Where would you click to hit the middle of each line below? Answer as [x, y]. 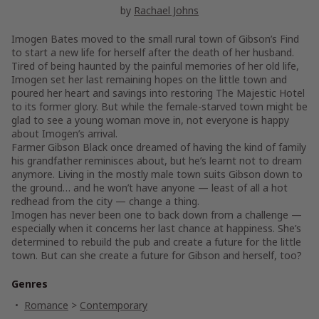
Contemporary [114, 305]
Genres [30, 284]
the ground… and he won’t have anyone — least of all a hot [150, 188]
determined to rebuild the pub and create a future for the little [156, 242]
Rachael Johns [166, 11]
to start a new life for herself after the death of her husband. [153, 53]
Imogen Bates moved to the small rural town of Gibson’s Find [155, 39]
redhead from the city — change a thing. [105, 202]
